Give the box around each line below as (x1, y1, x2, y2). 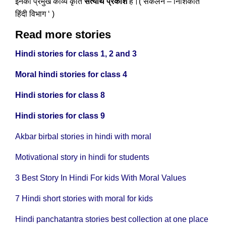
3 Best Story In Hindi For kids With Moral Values (15, 174, 186, 182)
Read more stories (15, 28, 111, 41)
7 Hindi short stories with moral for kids (15, 194, 153, 203)
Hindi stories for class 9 (15, 111, 105, 120)
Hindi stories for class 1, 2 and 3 (15, 49, 137, 58)
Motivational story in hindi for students (15, 153, 149, 161)
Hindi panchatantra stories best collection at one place (15, 215, 208, 223)
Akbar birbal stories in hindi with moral (15, 132, 151, 141)
